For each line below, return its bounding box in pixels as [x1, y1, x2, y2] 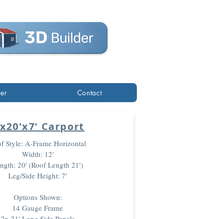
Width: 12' [22, 149, 54, 159]
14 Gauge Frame [12, 203, 63, 213]
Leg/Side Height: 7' [8, 171, 67, 180]
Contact [77, 88, 102, 97]
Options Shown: [13, 192, 62, 202]
